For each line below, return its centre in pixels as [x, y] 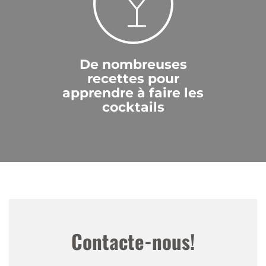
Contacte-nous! [133, 241]
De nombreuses [133, 64]
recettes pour [133, 79]
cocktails [133, 107]
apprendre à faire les [133, 93]
